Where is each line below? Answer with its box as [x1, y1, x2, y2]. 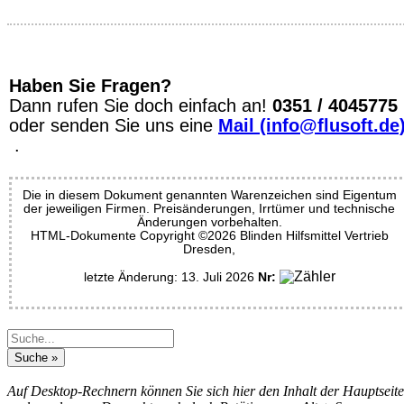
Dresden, [183, 241, 235, 256]
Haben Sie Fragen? [9, 75, 171, 96]
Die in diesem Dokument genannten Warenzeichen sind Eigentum [22, 187, 397, 202]
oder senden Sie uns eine [9, 115, 218, 135]
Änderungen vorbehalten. [136, 214, 282, 229]
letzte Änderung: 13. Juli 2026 [83, 269, 258, 284]
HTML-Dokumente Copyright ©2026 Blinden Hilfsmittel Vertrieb [30, 227, 389, 243]
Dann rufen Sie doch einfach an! [9, 95, 272, 115]
